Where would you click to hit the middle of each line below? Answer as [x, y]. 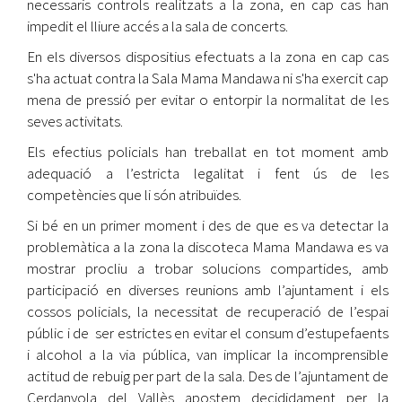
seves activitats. [75, 121]
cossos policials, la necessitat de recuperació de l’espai [208, 311]
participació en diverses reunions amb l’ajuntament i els [208, 289]
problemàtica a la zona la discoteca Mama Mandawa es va [208, 246]
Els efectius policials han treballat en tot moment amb [208, 151]
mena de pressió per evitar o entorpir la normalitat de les [208, 99]
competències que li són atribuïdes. [134, 194]
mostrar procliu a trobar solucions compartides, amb [208, 268]
